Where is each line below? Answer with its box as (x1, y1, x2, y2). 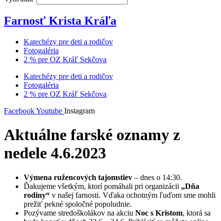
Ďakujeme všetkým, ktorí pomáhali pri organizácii (24, 182, 181, 190)
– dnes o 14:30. (132, 173, 182, 182)
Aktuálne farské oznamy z (4, 126, 180, 144)
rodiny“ (24, 190, 50, 199)
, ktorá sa (183, 208, 211, 217)
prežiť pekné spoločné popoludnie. (24, 199, 132, 208)
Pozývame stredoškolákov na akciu (24, 208, 135, 217)
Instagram (64, 106, 95, 115)
